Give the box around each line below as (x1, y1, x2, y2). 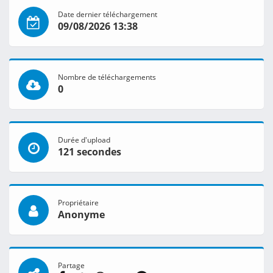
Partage (58, 260, 85, 271)
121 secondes (58, 145, 121, 159)
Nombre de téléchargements (58, 72, 156, 82)
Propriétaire (58, 197, 99, 208)
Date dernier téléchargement (58, 9, 157, 19)
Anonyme (58, 208, 105, 222)
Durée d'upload (58, 135, 110, 145)
